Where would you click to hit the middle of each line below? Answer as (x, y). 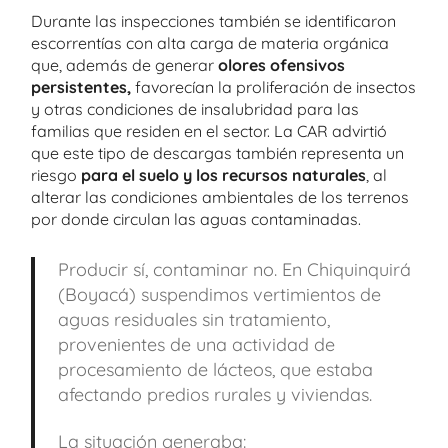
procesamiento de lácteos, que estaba (215, 369)
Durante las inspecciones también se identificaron (213, 20)
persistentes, (81, 86)
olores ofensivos (281, 64)
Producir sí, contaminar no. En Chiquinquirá (234, 269)
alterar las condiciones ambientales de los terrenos (220, 196)
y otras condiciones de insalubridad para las (195, 108)
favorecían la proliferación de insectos (273, 86)
